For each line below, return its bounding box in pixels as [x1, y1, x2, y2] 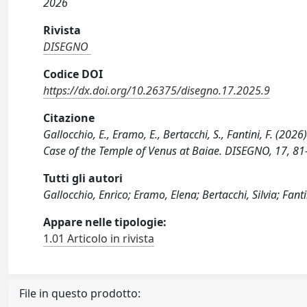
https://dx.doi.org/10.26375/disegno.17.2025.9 [43, 83, 271, 99]
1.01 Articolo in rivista [43, 231, 155, 247]
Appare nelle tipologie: [43, 214, 167, 230]
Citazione [43, 110, 95, 126]
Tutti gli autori [43, 171, 123, 186]
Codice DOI [43, 66, 103, 82]
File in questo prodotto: [19, 286, 140, 302]
